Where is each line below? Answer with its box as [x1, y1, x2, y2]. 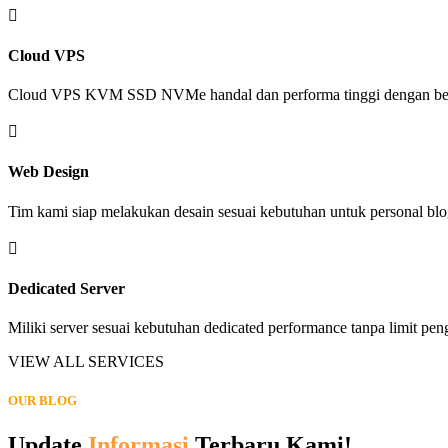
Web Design [8, 163, 89, 181]
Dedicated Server [8, 279, 125, 297]
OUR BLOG [8, 393, 77, 409]
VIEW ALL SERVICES [8, 353, 164, 371]
